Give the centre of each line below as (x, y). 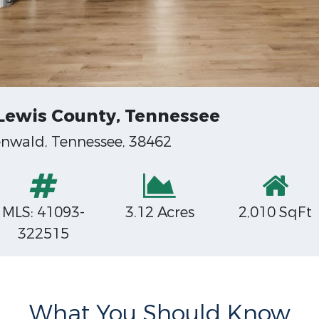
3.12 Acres (159, 213)
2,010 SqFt (276, 213)
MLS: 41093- (44, 213)
